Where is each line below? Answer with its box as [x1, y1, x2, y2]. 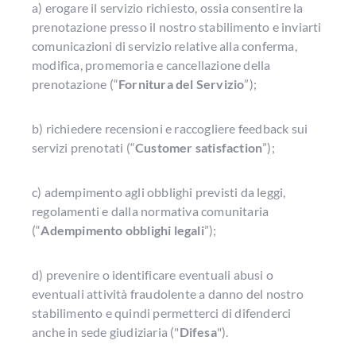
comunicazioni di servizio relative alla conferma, [32, 38, 297, 53]
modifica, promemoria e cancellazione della [32, 57, 271, 72]
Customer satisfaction [135, 140, 263, 155]
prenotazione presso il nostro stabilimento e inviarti [32, 19, 322, 34]
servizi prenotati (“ [32, 140, 135, 155]
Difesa [179, 324, 217, 339]
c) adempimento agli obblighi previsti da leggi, [32, 184, 286, 199]
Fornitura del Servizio [118, 76, 245, 91]
